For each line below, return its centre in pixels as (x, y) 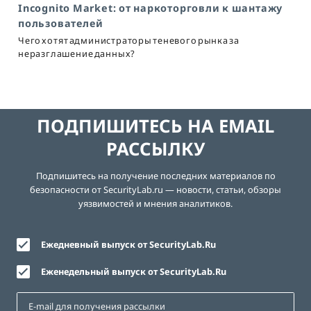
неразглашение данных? (77, 54)
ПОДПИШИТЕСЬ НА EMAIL (155, 126)
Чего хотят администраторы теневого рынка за (129, 41)
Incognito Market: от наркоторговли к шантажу (151, 8)
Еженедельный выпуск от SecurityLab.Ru (134, 272)
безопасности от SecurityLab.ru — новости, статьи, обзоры (155, 190)
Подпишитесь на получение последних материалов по (155, 176)
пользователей (61, 24)
